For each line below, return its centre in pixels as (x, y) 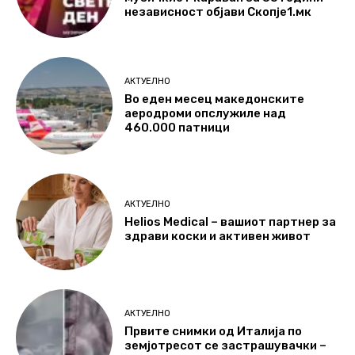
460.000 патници (177, 127)
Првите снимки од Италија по (214, 331)
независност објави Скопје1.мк (218, 11)
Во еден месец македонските (215, 99)
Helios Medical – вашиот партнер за (231, 222)
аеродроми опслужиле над (206, 113)
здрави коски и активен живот (218, 237)
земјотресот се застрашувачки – (226, 345)
